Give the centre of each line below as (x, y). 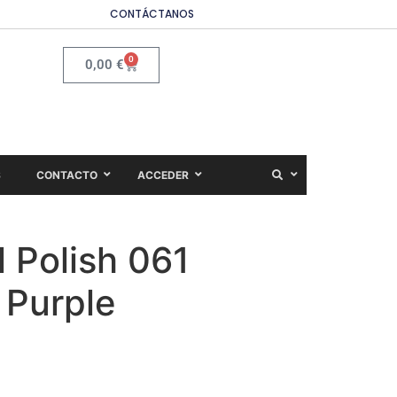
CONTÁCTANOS (152, 14)
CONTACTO (67, 175)
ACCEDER (163, 175)
